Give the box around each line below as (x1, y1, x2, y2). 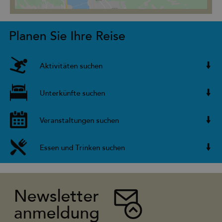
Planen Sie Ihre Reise (8, 28, 125, 44)
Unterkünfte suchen (40, 88, 105, 98)
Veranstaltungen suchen (40, 115, 119, 125)
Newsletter (14, 186, 100, 207)
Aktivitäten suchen (40, 61, 103, 70)
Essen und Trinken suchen (40, 143, 125, 152)
